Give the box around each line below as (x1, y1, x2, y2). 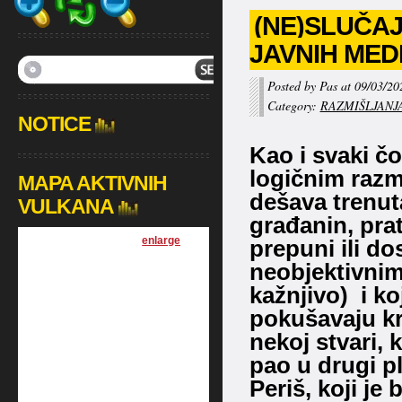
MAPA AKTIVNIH (17, 171, 167, 195)
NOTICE (17, 112, 91, 135)
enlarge (142, 234, 181, 247)
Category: (267, 97, 320, 114)
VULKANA (17, 195, 114, 218)
